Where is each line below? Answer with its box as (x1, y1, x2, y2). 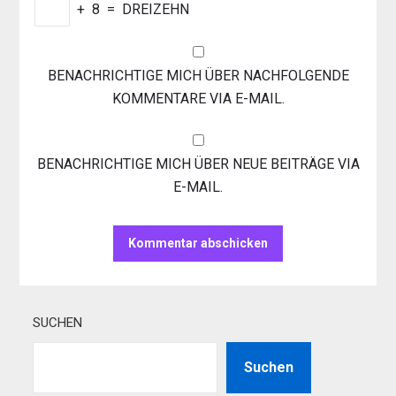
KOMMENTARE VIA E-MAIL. (111, 90, 285, 108)
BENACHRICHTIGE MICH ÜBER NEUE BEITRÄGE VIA (36, 156, 360, 173)
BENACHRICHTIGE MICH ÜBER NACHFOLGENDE (47, 67, 349, 85)
